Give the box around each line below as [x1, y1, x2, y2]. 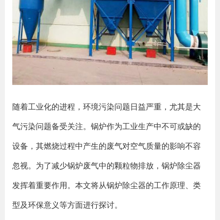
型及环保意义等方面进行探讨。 [12, 199, 122, 210]
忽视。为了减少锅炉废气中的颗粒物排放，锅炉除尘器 [12, 160, 201, 171]
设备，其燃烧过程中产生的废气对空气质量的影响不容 [12, 140, 201, 151]
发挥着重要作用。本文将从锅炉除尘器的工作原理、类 [12, 180, 201, 191]
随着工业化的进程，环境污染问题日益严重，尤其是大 [12, 101, 201, 112]
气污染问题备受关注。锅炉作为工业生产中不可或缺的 [12, 121, 201, 132]
